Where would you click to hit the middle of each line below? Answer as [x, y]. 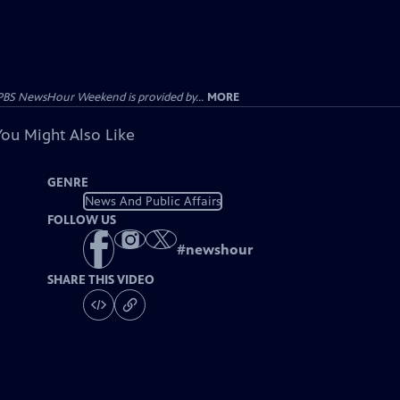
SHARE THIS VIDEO [101, 280]
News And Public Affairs [153, 201]
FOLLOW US [82, 220]
